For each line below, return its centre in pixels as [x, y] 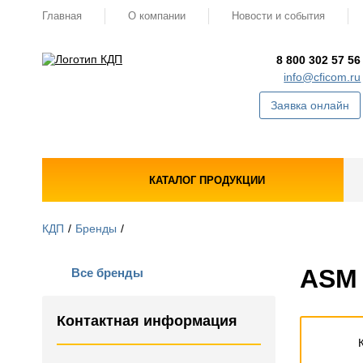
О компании [157, 16]
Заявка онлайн [310, 105]
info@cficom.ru [322, 77]
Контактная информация [147, 321]
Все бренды [107, 273]
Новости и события [278, 16]
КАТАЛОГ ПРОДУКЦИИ [207, 180]
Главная [62, 16]
